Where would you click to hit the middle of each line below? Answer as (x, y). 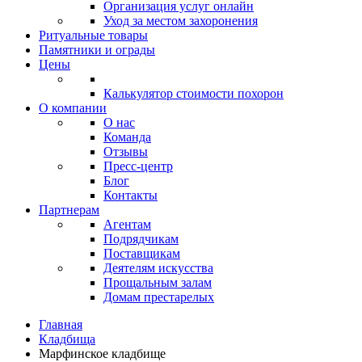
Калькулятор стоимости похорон (194, 93)
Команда (127, 137)
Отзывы (126, 152)
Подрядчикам (141, 239)
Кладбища (67, 339)
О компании (73, 108)
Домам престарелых (159, 297)
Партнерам (69, 210)
